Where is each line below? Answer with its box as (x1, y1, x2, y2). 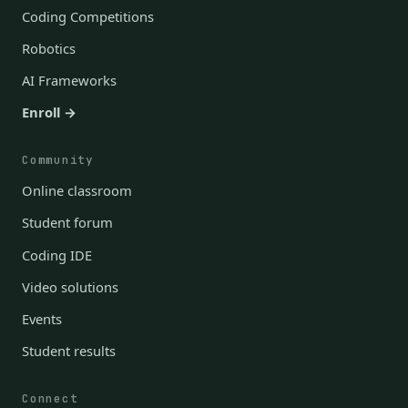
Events (22, 309, 62, 328)
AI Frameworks (22, 71, 117, 90)
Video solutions (22, 277, 118, 296)
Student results (22, 342, 116, 361)
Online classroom (22, 181, 132, 200)
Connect (22, 390, 78, 406)
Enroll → (22, 103, 76, 122)
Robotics (22, 39, 76, 58)
